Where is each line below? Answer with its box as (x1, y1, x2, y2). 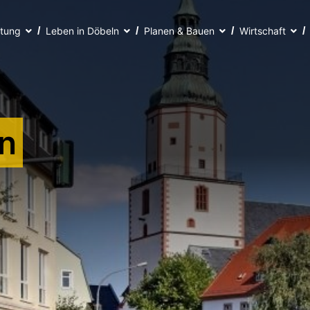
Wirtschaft (239, 25, 286, 37)
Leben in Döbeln (45, 25, 119, 37)
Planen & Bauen (143, 25, 215, 37)
